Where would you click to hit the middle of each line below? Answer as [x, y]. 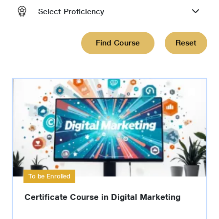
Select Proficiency [71, 11]
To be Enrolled [50, 176]
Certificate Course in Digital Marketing [102, 197]
